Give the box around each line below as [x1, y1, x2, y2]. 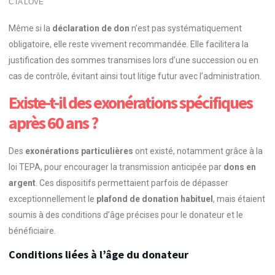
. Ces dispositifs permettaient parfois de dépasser [36, 178, 228, 188]
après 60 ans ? [9, 112, 98, 134]
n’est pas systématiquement [130, 23, 242, 33]
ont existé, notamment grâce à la [133, 146, 263, 157]
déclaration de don [52, 23, 130, 33]
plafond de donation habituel [96, 194, 213, 204]
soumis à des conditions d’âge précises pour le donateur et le [9, 210, 243, 220]
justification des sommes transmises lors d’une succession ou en [9, 55, 258, 65]
